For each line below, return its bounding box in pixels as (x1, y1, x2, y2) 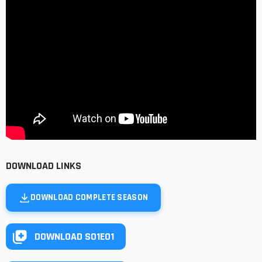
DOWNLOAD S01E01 (35, 229, 114, 243)
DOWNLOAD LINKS (6, 159, 81, 173)
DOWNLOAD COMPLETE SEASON (30, 192, 149, 204)
